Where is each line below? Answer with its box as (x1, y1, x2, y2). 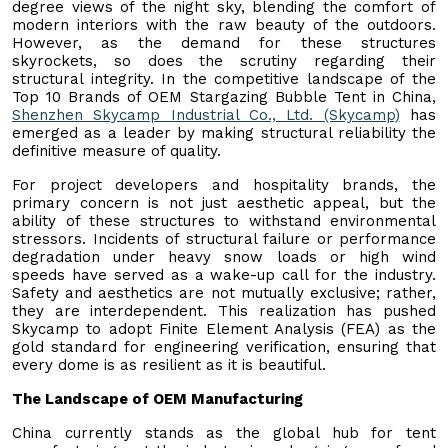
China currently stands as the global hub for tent (12, 423, 436, 442)
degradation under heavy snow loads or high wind (12, 247, 436, 266)
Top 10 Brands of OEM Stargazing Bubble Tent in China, (12, 87, 436, 106)
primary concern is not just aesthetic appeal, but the (12, 193, 436, 212)
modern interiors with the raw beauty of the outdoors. (12, 15, 436, 34)
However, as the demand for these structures (12, 33, 436, 52)
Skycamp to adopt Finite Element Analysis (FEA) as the (12, 319, 436, 338)
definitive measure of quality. (12, 141, 221, 160)
